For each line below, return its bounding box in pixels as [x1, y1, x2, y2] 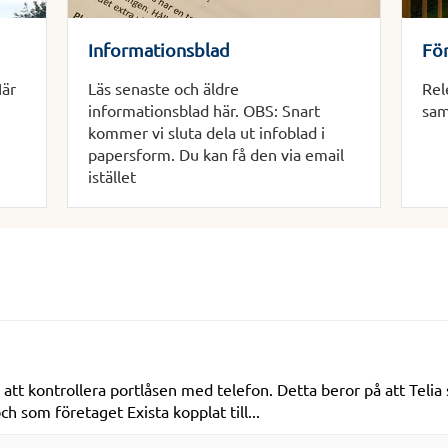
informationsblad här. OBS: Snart [88, 100, 321, 121]
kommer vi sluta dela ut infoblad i [88, 122, 326, 143]
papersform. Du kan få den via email [88, 144, 345, 165]
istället [88, 166, 137, 187]
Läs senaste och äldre [88, 78, 240, 99]
